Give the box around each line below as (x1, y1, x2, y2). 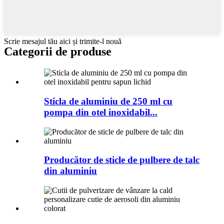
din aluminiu (44, 165, 97, 176)
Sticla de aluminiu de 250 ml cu (44, 95, 172, 106)
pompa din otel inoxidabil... (44, 106, 157, 117)
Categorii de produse (4, 45, 111, 58)
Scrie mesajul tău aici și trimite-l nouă (4, 37, 121, 46)
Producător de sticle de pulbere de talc (44, 154, 199, 165)
